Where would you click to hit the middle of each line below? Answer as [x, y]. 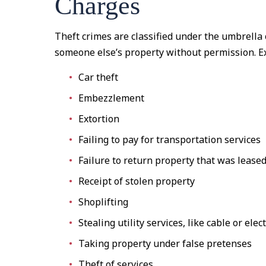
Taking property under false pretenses [165, 243]
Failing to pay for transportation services [170, 140]
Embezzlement [112, 98]
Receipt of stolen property [137, 181]
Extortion [99, 119]
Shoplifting [104, 202]
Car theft [99, 77]
